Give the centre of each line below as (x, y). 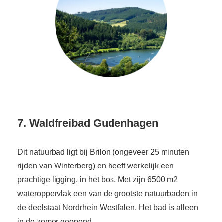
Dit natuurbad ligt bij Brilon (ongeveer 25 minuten (103, 152)
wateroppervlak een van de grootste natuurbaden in (108, 194)
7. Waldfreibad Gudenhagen (89, 123)
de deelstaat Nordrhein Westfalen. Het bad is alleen (108, 208)
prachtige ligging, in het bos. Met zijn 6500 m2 (98, 180)
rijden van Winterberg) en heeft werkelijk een (96, 166)
